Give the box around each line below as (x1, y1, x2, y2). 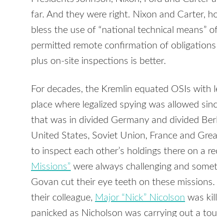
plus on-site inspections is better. (31, 56, 166, 66)
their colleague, (31, 193, 95, 203)
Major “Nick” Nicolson (95, 193, 185, 203)
